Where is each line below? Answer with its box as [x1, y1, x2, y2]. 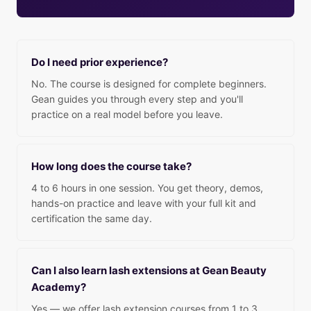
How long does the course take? [31, 160, 192, 173]
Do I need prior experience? [31, 56, 168, 69]
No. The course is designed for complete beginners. [31, 78, 267, 90]
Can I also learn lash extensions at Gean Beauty [31, 264, 267, 277]
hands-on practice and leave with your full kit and [31, 197, 256, 209]
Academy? [31, 280, 86, 294]
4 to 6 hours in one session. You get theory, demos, [31, 182, 263, 194]
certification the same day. [31, 212, 152, 224]
